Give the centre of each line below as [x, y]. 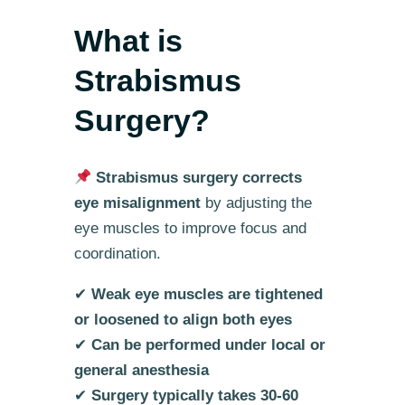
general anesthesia [141, 371]
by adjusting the [256, 203]
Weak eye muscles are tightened [207, 295]
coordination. [117, 254]
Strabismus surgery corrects [199, 178]
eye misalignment [137, 203]
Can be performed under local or [208, 345]
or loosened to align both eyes [183, 320]
